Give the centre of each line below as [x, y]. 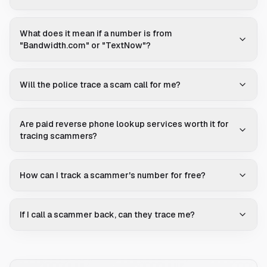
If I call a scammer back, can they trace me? [107, 215]
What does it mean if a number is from [96, 34]
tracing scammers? [58, 136]
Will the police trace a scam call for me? [100, 85]
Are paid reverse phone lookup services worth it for [124, 124]
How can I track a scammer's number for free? [113, 176]
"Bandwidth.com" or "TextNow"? [85, 46]
